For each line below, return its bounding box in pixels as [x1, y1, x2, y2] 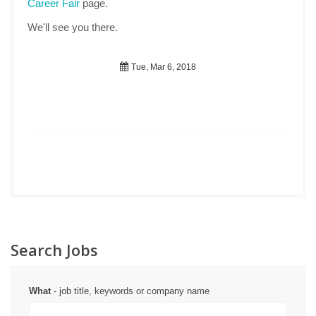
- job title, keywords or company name [51, 286, 209, 296]
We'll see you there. [28, 21, 118, 33]
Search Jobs [11, 239, 98, 260]
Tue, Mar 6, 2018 [129, 62, 196, 72]
